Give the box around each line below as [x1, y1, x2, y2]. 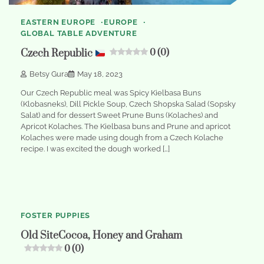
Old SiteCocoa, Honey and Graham [21, 229, 182, 243]
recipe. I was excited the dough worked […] [21, 144, 170, 153]
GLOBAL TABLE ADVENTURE [21, 29, 137, 38]
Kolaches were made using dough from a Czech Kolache [21, 133, 223, 142]
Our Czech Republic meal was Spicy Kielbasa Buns [21, 88, 201, 97]
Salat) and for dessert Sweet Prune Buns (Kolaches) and [21, 110, 218, 120]
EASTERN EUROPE [21, 18, 96, 27]
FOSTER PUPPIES [21, 211, 91, 220]
